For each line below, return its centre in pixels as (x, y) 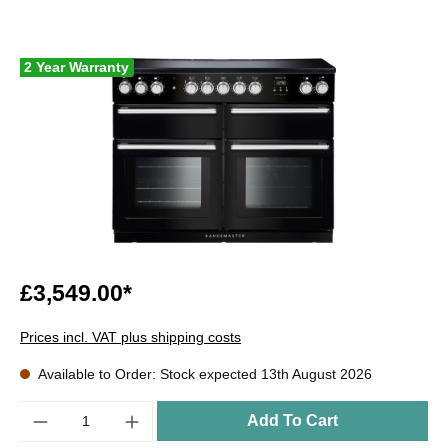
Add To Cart (293, 420)
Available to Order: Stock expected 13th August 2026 (203, 373)
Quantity (45, 409)
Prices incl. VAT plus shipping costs (130, 336)
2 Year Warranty (76, 66)
